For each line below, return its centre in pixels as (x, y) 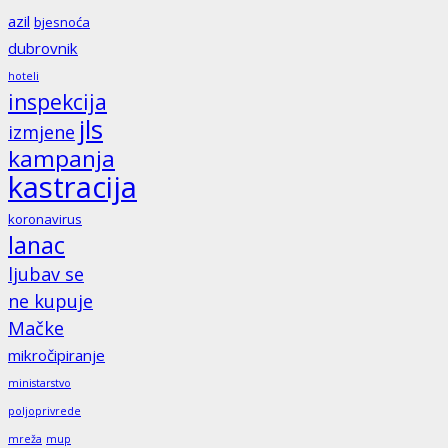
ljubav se (46, 274)
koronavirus (45, 219)
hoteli (23, 76)
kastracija (72, 187)
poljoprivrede (44, 411)
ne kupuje (50, 301)
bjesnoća (62, 22)
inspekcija (57, 102)
